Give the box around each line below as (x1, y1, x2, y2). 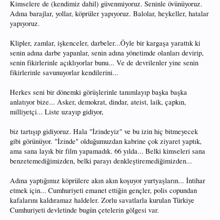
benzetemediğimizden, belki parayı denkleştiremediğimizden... (10, 156, 192, 165)
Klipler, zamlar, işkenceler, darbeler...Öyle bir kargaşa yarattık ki (10, 38, 200, 48)
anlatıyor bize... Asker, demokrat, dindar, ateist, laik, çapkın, (10, 97, 186, 107)
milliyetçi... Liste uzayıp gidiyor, (10, 107, 104, 116)
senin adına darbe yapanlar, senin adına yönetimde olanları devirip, (10, 48, 204, 57)
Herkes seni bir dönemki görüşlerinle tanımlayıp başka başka (10, 87, 187, 97)
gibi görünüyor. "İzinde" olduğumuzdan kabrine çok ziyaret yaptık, (10, 137, 202, 146)
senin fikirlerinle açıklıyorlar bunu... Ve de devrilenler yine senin (10, 58, 198, 67)
